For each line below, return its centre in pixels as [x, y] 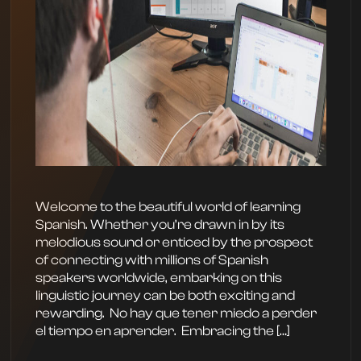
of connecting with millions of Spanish [151, 260]
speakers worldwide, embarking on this [158, 278]
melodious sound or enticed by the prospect [174, 242]
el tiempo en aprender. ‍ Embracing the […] [162, 331]
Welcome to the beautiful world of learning [168, 207]
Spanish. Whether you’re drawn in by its [160, 224]
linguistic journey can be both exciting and [165, 295]
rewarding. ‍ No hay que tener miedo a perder [176, 313]
